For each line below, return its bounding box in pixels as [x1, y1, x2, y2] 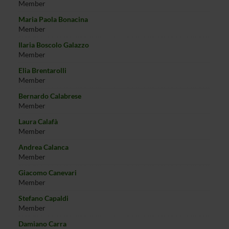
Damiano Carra [18, 219, 66, 228]
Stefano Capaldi [18, 194, 68, 202]
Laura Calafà [18, 117, 58, 126]
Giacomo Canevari [18, 168, 77, 177]
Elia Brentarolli [18, 66, 66, 75]
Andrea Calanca [18, 143, 68, 151]
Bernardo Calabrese [18, 91, 81, 100]
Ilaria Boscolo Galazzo [18, 40, 89, 49]
